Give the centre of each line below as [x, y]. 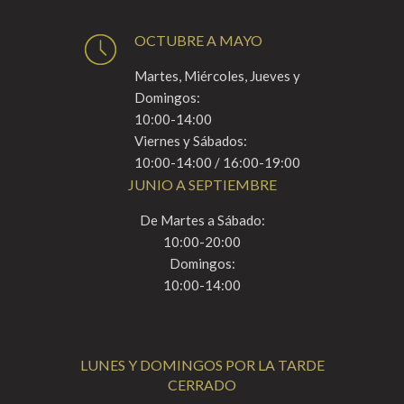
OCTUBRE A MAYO [198, 40]
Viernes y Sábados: [191, 140]
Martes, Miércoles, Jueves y [217, 75]
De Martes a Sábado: [202, 220]
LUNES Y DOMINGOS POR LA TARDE [202, 364]
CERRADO [202, 384]
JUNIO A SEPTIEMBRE [202, 184]
